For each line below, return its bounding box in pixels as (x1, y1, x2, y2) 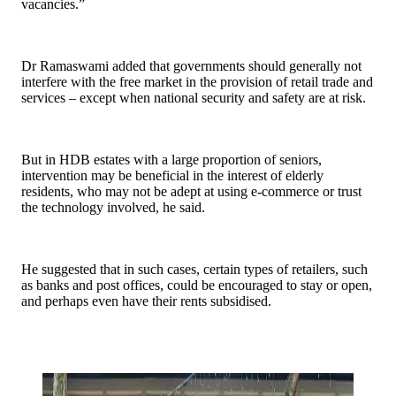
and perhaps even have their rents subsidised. (21, 293, 271, 309)
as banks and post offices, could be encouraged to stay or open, (21, 278, 372, 293)
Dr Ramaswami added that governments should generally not (21, 58, 362, 74)
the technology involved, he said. (21, 200, 205, 216)
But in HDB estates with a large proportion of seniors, (21, 152, 322, 168)
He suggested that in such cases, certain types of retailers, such (21, 262, 368, 278)
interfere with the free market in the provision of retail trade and (21, 74, 373, 90)
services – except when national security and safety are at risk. (21, 90, 366, 106)
